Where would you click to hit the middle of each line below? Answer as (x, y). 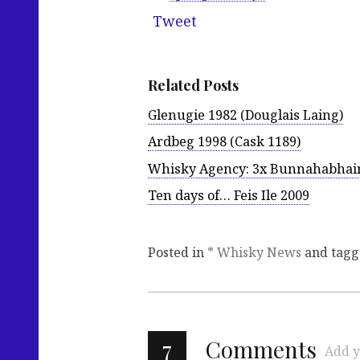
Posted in (178, 252)
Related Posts (193, 86)
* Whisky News (254, 252)
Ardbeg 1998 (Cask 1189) (224, 142)
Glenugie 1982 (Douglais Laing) (245, 115)
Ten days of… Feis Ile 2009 (229, 195)
